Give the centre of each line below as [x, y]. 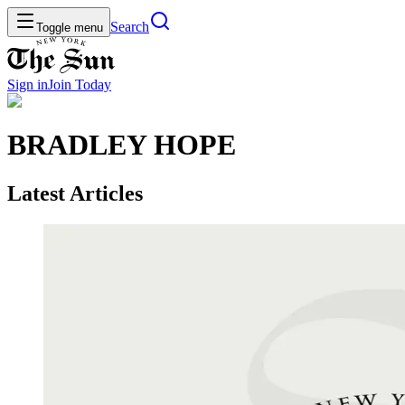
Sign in [28, 85]
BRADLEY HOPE [122, 145]
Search [130, 27]
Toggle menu [70, 28]
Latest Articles [75, 193]
